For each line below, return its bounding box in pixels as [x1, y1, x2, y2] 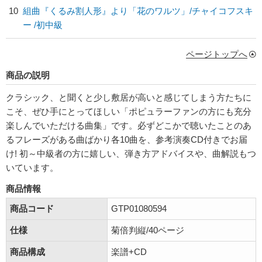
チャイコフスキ [192, 6, 253, 16]
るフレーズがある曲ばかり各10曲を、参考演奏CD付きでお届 [6, 135, 247, 144]
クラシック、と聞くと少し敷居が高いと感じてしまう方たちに [6, 92, 251, 102]
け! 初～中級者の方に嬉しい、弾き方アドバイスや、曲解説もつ [6, 149, 256, 158]
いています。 [6, 163, 58, 173]
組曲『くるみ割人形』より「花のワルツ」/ [23, 6, 192, 16]
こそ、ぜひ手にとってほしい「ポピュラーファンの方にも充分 [6, 106, 251, 116]
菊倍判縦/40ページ [111, 225, 184, 235]
